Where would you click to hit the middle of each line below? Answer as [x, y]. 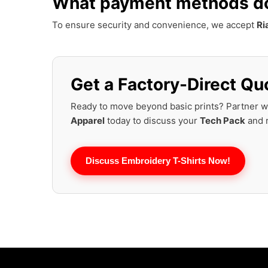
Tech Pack [223, 121]
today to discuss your [152, 121]
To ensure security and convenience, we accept [154, 25]
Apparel [88, 121]
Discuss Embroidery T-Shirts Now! [158, 161]
